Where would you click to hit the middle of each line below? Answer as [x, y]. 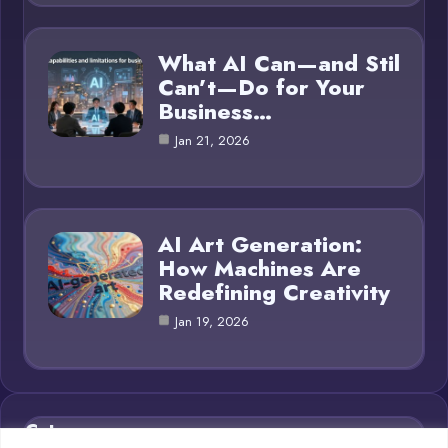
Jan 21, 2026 [212, 140]
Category [67, 430]
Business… [215, 110]
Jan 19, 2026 [212, 321]
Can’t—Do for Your [261, 86]
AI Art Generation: [260, 243]
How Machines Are [259, 267]
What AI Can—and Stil [279, 62]
